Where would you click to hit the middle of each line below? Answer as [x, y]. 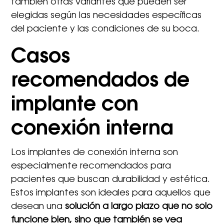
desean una [38, 207]
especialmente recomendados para [91, 166]
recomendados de [100, 81]
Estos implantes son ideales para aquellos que [111, 193]
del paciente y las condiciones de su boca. [105, 29]
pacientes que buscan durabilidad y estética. [111, 180]
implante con [75, 105]
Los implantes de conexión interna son [95, 153]
